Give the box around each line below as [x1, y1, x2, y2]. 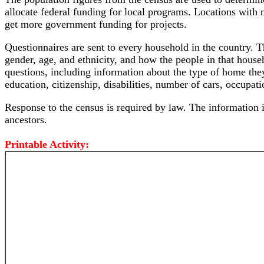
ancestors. [5, 114, 47, 126]
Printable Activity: [5, 138, 89, 150]
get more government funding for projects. [5, 18, 187, 30]
